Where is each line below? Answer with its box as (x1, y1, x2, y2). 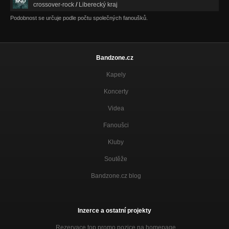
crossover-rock (33, 1, 74, 9)
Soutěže (104, 155, 127, 163)
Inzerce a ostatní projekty (78, 207, 151, 215)
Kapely (106, 71, 126, 79)
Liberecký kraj (79, 1, 118, 9)
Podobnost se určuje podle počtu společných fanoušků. (10, 15, 148, 21)
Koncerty (103, 88, 128, 96)
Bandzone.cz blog (90, 172, 141, 180)
